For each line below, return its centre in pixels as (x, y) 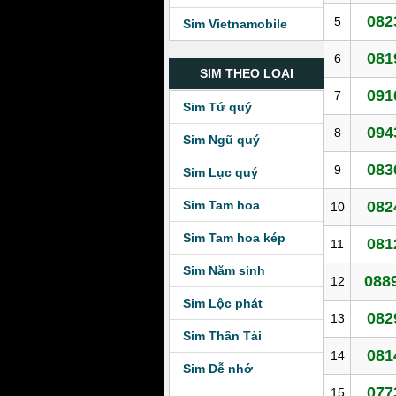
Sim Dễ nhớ (218, 369)
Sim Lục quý (221, 172)
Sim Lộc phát (223, 303)
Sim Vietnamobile (235, 24)
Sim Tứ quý (217, 107)
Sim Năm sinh (224, 270)
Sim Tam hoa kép (234, 238)
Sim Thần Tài (222, 336)
